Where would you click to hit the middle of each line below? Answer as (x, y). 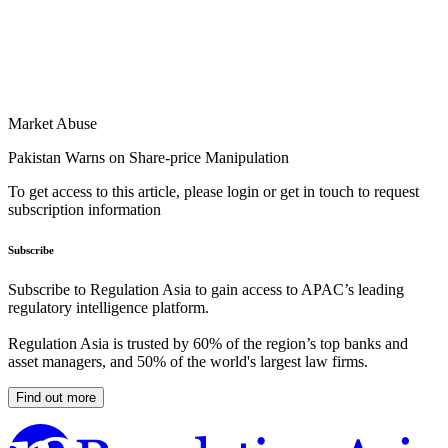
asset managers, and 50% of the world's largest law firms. (188, 362)
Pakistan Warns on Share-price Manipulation (148, 158)
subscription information (84, 210)
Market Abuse (52, 124)
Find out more (56, 398)
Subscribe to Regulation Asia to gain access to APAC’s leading (206, 290)
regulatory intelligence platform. (108, 308)
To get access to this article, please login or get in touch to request (213, 192)
